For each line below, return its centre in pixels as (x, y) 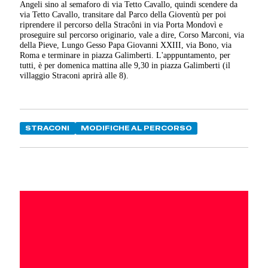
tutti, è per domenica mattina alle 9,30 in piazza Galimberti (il (125, 66)
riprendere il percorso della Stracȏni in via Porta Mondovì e (121, 25)
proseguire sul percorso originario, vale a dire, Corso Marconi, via (132, 35)
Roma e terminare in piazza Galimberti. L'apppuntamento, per (125, 55)
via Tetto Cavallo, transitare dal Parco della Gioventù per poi (123, 15)
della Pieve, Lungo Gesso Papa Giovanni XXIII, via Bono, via (126, 45)
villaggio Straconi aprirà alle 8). (74, 76)
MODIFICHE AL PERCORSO (136, 128)
